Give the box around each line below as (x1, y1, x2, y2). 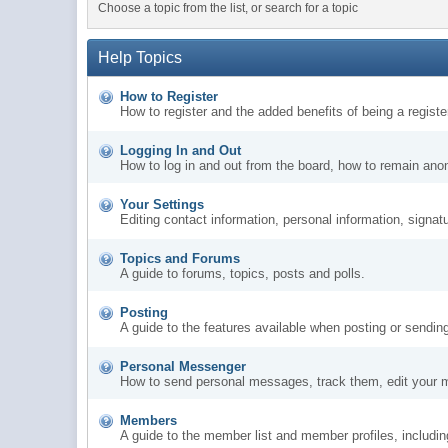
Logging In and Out (120, 142, 242, 158)
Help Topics (98, 48, 183, 66)
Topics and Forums (120, 250, 241, 266)
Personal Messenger (120, 358, 247, 374)
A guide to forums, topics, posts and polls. (120, 265, 366, 281)
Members (120, 412, 178, 428)
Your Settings (120, 196, 205, 212)
